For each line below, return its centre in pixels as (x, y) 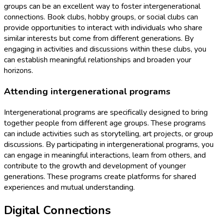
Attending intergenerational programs (87, 91)
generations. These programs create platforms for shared (100, 176)
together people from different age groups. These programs (105, 123)
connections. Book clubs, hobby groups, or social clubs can (101, 17)
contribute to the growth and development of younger (95, 166)
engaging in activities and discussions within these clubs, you (105, 49)
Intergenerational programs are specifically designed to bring (106, 112)
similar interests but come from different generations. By (99, 39)
